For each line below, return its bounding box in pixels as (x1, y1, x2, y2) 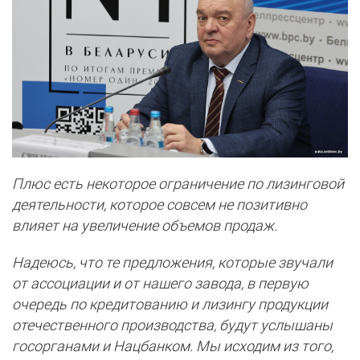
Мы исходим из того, (196, 337, 333, 354)
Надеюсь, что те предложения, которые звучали (12, 254, 333, 271)
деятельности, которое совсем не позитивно (12, 196, 307, 213)
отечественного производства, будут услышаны (12, 317, 333, 333)
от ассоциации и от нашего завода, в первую (12, 275, 309, 292)
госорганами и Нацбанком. (12, 337, 196, 354)
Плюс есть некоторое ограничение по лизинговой (12, 175, 344, 192)
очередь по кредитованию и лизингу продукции (12, 296, 328, 313)
